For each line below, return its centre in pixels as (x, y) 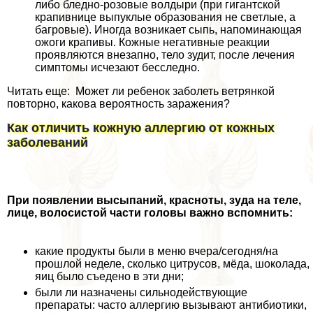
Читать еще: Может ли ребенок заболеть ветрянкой (141, 92)
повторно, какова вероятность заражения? (118, 104)
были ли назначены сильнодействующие (141, 293)
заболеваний (48, 143)
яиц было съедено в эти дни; (109, 277)
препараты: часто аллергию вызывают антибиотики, (171, 305)
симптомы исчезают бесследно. (117, 68)
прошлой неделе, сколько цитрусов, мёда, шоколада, (172, 264)
